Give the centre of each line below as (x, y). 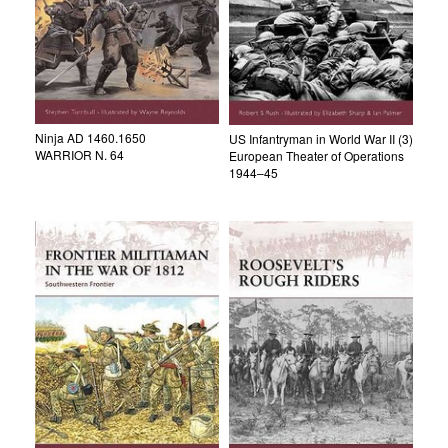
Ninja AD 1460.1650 (90, 137)
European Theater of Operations (316, 156)
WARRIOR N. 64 (79, 154)
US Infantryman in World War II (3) (321, 139)
